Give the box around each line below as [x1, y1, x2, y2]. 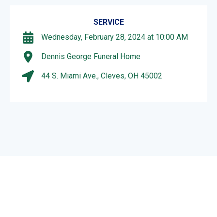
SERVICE [93, 17, 124, 27]
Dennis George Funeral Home [41, 52, 140, 62]
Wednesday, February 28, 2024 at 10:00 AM [41, 32, 188, 42]
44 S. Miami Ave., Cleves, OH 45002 [41, 71, 162, 81]
